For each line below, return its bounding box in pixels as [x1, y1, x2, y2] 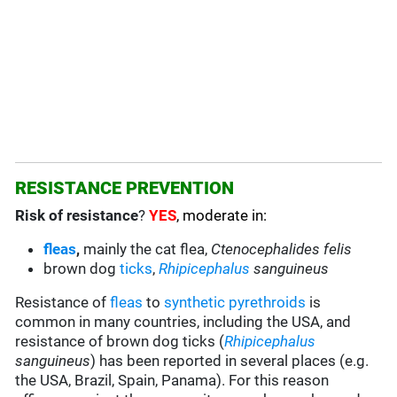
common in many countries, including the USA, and [15, 313, 352, 331]
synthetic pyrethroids [164, 293, 307, 312]
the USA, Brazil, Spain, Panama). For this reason [15, 371, 330, 390]
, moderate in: [176, 206, 268, 225]
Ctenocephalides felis [211, 240, 353, 259]
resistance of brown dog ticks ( [15, 332, 225, 351]
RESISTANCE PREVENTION [15, 177, 235, 199]
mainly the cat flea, [83, 240, 212, 259]
